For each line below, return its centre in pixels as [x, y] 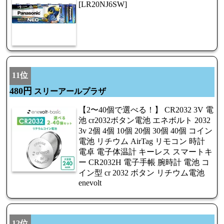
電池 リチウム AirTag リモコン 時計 [142, 141]
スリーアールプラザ [69, 91]
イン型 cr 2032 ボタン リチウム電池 [141, 173]
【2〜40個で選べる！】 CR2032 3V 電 [146, 110]
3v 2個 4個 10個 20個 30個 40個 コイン [145, 131]
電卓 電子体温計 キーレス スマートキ [145, 152]
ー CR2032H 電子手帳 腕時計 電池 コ [144, 162]
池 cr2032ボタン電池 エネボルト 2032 [144, 120]
